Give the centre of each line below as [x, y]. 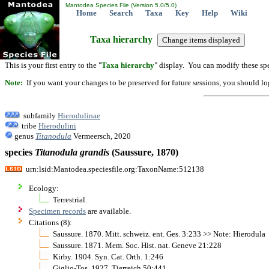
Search [121, 13]
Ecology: [44, 188]
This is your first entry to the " [53, 65]
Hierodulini [57, 125]
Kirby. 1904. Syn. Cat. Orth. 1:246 [108, 256]
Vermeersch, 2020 [101, 136]
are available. [108, 211]
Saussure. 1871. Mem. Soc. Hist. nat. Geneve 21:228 [137, 245]
